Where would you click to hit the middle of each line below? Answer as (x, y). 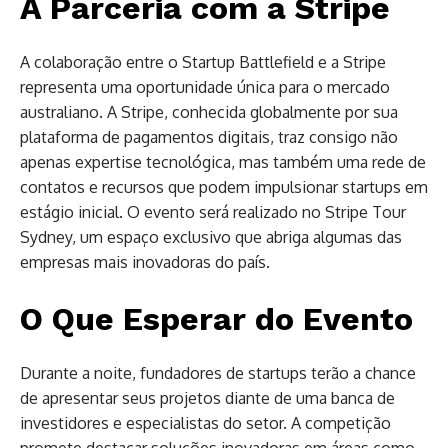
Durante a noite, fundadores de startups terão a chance (218, 373)
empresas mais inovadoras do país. (145, 262)
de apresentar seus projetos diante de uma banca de (207, 398)
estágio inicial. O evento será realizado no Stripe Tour (213, 212)
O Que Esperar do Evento (216, 319)
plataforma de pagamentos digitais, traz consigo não (209, 137)
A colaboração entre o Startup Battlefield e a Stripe (203, 62)
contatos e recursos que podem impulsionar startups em (224, 187)
